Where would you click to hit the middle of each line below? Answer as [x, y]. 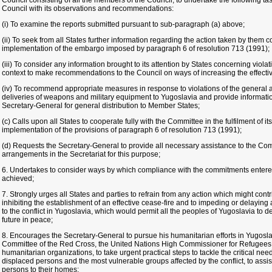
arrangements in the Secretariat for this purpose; [81, 154]
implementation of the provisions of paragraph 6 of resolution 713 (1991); [122, 130]
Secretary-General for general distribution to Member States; [101, 106]
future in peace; [27, 220]
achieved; [18, 178]
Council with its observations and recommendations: [88, 8]
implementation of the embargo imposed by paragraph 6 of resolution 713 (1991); [136, 49]
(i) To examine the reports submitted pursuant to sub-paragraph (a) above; [123, 24]
